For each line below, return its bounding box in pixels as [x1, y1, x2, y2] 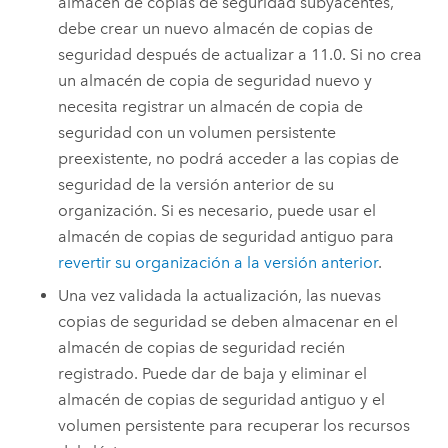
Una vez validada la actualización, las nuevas [58, 285, 382, 305]
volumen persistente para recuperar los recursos [58, 415, 411, 435]
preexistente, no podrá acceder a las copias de [58, 149, 400, 169]
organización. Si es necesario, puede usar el [58, 201, 377, 221]
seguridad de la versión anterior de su [58, 175, 335, 195]
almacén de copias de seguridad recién [58, 337, 346, 357]
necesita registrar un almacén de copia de [58, 97, 364, 117]
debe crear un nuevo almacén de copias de [58, 19, 374, 39]
